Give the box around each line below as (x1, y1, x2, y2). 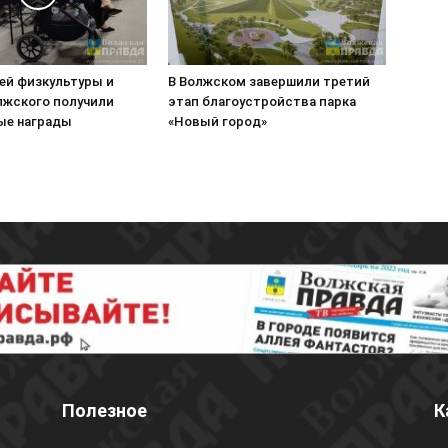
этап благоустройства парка (168, 94, 356, 109)
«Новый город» (168, 114, 267, 129)
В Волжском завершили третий (168, 74, 370, 89)
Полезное (62, 400, 147, 421)
